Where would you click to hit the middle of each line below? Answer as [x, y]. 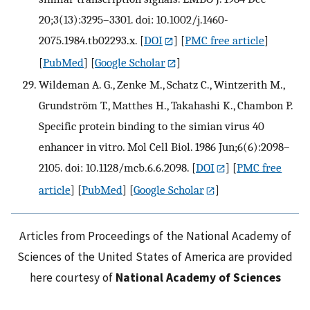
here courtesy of [72, 277]
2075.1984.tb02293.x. [88, 40]
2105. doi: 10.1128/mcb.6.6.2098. [114, 167]
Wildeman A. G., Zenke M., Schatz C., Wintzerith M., [162, 84]
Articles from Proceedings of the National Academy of [155, 236]
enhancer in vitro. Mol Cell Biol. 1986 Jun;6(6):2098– [164, 146]
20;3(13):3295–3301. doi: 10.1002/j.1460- [134, 20]
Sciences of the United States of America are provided [155, 256]
